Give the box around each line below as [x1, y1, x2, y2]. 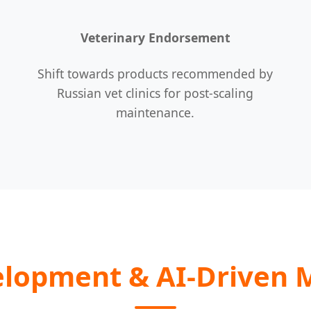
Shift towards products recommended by [37, 65, 274, 82]
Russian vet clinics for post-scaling [57, 84, 254, 101]
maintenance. [116, 103, 195, 121]
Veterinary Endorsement [80, 29, 230, 47]
